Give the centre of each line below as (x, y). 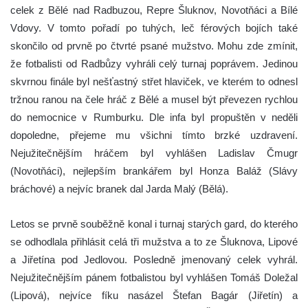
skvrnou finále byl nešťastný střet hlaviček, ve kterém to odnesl (154, 81)
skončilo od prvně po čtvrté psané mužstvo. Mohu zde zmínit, (154, 45)
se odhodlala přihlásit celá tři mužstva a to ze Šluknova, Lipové (154, 241)
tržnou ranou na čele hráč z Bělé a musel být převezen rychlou (154, 99)
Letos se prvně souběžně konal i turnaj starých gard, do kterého (154, 223)
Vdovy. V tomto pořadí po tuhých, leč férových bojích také (154, 27)
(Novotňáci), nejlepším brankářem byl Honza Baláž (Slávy (154, 170)
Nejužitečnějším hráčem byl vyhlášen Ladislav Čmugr (154, 153)
